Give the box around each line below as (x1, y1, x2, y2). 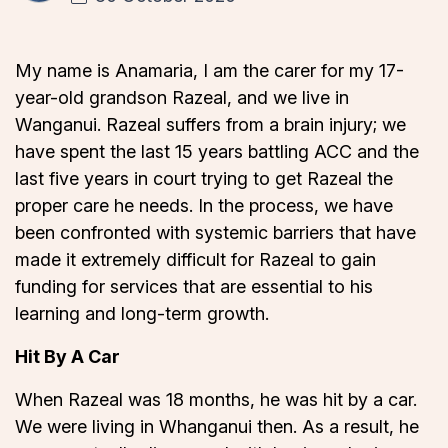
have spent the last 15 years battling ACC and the (15, 141, 419, 163)
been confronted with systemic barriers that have (15, 222, 416, 244)
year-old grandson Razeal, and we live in (15, 87, 349, 109)
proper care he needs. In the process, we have (15, 195, 393, 217)
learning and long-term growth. (15, 303, 269, 325)
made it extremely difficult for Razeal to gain (15, 249, 376, 271)
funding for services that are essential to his (15, 276, 373, 298)
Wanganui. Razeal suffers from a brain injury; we (15, 114, 406, 136)
